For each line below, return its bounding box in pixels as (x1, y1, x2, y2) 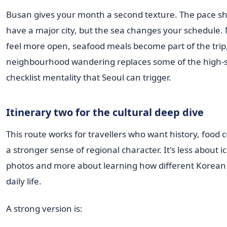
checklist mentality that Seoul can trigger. (6, 71, 171, 84)
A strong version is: (6, 202, 83, 214)
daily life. (6, 175, 42, 187)
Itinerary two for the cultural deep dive (6, 105, 204, 120)
